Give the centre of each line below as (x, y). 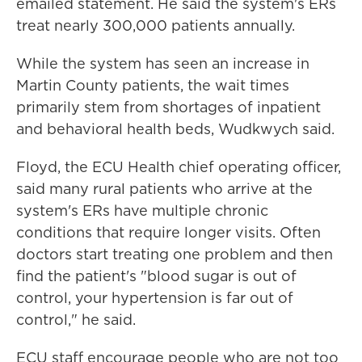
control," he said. (76, 320)
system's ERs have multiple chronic (142, 211)
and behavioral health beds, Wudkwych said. (175, 129)
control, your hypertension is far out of (155, 298)
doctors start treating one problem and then (175, 255)
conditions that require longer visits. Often (168, 233)
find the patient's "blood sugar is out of (156, 276)
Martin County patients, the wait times (153, 86)
